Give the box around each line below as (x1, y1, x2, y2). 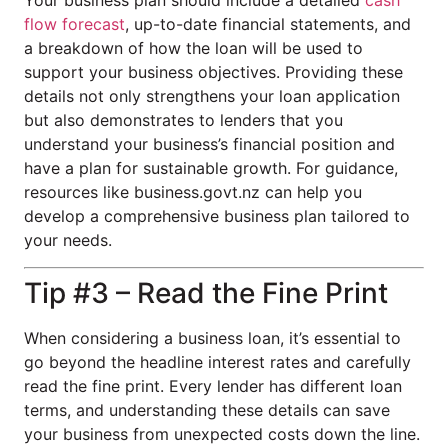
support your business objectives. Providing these (24, 62, 403, 83)
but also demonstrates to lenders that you (24, 110, 343, 131)
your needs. (24, 230, 112, 251)
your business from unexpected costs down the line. (24, 423, 420, 444)
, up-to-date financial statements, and (125, 14, 411, 35)
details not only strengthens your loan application (24, 86, 400, 107)
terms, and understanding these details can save (24, 399, 390, 420)
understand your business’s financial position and (24, 134, 395, 155)
